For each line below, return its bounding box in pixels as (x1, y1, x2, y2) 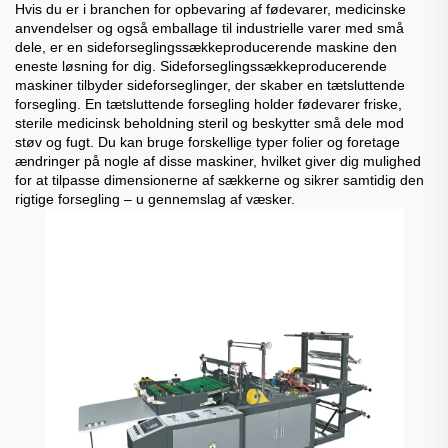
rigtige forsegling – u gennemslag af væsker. (15, 190, 295, 207)
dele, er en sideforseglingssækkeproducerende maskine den (15, 38, 397, 55)
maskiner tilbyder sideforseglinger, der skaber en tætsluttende (15, 76, 405, 93)
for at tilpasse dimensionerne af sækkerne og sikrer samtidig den (15, 171, 424, 188)
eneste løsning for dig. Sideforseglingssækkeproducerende (15, 57, 387, 74)
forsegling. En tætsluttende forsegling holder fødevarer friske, (15, 95, 402, 112)
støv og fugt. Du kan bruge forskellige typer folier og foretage (15, 133, 400, 150)
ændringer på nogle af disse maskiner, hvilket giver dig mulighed (15, 152, 421, 169)
